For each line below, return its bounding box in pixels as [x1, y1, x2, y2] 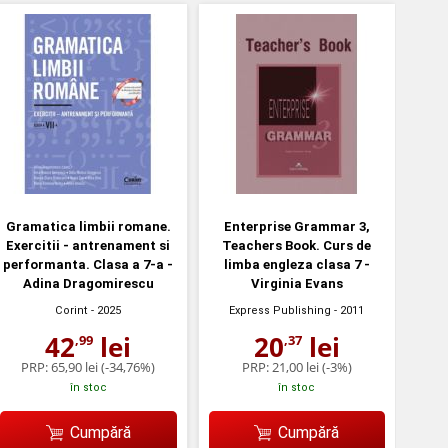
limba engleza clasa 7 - [223, 256, 370, 272]
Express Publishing [229, 303, 332, 317]
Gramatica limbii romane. [5, 218, 171, 234]
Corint [55, 303, 89, 317]
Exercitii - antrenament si [6, 237, 171, 253]
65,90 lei [51, 357, 99, 376]
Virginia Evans [250, 275, 343, 291]
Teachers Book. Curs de [222, 237, 372, 253]
